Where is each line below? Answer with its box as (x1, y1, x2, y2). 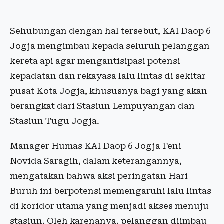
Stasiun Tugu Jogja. (10, 116, 99, 126)
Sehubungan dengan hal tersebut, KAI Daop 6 (10, 26, 211, 36)
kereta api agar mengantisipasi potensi (10, 56, 180, 66)
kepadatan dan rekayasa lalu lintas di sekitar (10, 71, 206, 81)
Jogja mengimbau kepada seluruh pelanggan (10, 41, 210, 51)
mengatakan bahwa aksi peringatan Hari (10, 171, 188, 181)
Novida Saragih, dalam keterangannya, (10, 156, 182, 166)
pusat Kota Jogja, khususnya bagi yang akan (10, 86, 207, 96)
